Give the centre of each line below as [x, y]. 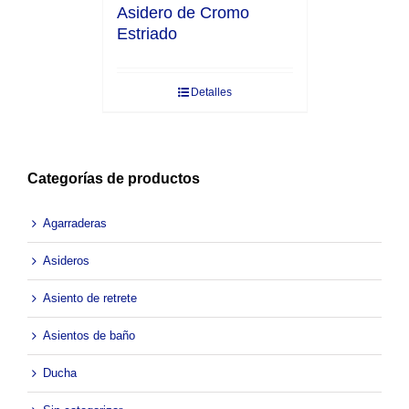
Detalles [211, 93]
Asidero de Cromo [183, 13]
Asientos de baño [89, 336]
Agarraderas [75, 224]
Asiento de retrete [90, 299]
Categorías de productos [114, 179]
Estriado [147, 34]
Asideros [66, 261]
